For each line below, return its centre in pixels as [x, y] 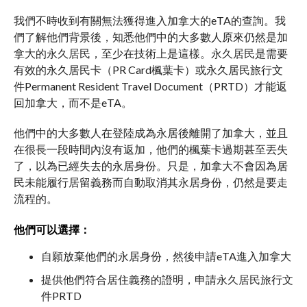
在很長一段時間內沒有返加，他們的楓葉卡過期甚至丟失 [151, 149]
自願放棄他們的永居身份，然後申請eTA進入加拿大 [166, 256]
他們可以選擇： [52, 229]
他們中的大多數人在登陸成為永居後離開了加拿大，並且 [151, 133]
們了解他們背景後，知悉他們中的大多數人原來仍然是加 [151, 37]
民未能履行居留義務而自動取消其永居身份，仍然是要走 [151, 182]
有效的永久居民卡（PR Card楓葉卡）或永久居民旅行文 [148, 70]
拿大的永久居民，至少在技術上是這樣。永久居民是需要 [151, 53]
